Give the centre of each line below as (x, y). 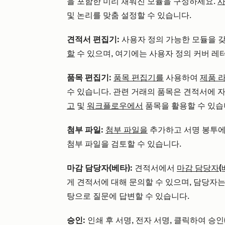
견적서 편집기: (93, 40)
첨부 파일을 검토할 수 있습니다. (124, 144)
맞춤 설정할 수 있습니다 (145, 16)
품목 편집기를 (139, 78)
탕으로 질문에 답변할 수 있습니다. (128, 196)
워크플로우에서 (115, 106)
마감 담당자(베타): (100, 168)
